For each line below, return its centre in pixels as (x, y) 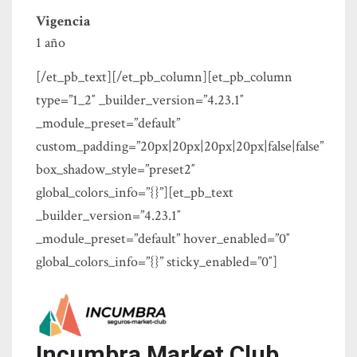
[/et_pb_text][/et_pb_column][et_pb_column (164, 77)
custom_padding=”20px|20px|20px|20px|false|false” (180, 147)
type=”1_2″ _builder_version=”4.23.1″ (140, 100)
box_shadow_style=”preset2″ (116, 170)
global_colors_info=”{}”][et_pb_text (135, 193)
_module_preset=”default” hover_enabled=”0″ (163, 239)
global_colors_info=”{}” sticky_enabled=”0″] (157, 262)
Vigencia (63, 22)
